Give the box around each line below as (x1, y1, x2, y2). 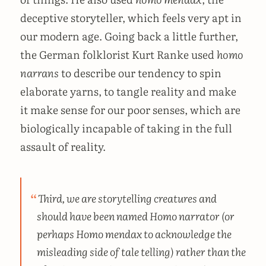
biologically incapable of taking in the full (20, 119, 232, 136)
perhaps (36, 225, 76, 241)
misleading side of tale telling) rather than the (36, 243, 246, 259)
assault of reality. (20, 138, 106, 154)
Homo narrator (149, 207, 220, 223)
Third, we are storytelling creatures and (38, 189, 217, 205)
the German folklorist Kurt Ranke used (20, 46, 217, 62)
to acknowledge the (141, 225, 232, 241)
